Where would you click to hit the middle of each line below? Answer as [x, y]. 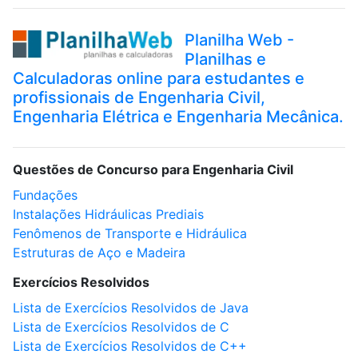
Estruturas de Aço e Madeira [99, 253]
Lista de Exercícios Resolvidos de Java [131, 308]
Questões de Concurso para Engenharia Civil [153, 169]
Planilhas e [225, 59]
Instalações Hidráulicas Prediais [108, 214]
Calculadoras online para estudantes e [159, 78]
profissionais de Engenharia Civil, [139, 97]
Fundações [45, 195]
